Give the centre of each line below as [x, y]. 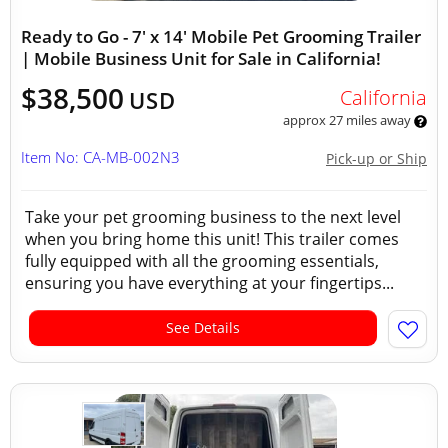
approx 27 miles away [348, 120]
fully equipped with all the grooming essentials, [202, 261]
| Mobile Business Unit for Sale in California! [201, 58]
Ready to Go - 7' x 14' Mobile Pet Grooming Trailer [221, 36]
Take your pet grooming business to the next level [213, 217]
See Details [203, 327]
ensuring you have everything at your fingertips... [209, 283]
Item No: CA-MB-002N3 [100, 157]
